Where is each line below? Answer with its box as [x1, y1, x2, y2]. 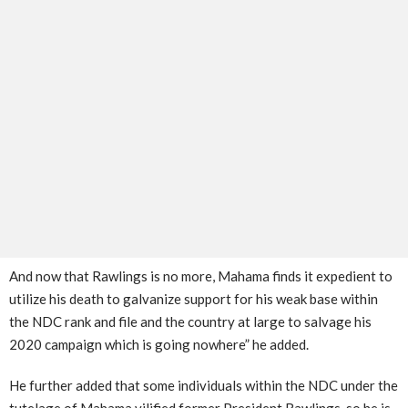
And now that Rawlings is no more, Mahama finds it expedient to [9, 267, 393, 284]
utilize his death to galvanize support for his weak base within [9, 290, 378, 307]
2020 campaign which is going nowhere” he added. [9, 335, 309, 352]
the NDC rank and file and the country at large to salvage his [9, 312, 372, 330]
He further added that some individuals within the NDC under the [9, 376, 398, 393]
